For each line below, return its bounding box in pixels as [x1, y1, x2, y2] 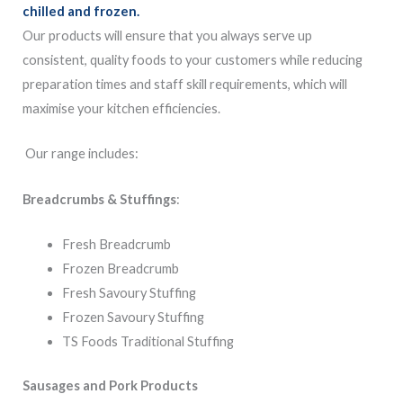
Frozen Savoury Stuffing [61, 309, 204, 326]
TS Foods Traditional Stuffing [61, 334, 234, 350]
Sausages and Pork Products [22, 377, 198, 393]
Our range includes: [25, 146, 139, 162]
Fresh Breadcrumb [61, 237, 171, 253]
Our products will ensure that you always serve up [22, 28, 312, 43]
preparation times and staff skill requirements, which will [22, 76, 347, 92]
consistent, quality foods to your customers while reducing [22, 52, 363, 67]
